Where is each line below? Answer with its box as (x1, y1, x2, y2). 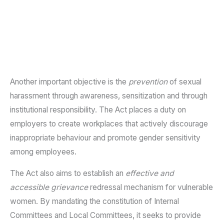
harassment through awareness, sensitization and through (10, 90, 207, 100)
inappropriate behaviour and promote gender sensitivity (10, 132, 200, 142)
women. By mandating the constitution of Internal (10, 196, 179, 206)
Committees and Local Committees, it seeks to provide (10, 210, 201, 220)
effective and (125, 168, 173, 178)
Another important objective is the (10, 76, 128, 86)
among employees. (10, 146, 76, 156)
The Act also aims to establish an (10, 168, 125, 178)
